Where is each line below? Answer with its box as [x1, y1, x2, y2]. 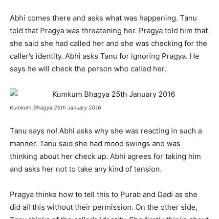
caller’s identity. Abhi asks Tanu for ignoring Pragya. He [10, 51, 199, 61]
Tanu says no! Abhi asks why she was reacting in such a [10, 126, 202, 135]
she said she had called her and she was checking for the [10, 39, 207, 48]
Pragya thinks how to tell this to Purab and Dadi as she [10, 190, 197, 199]
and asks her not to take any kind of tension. [10, 164, 162, 174]
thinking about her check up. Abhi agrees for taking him [10, 152, 201, 161]
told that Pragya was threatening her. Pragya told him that [10, 26, 208, 35]
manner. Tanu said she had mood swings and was [10, 139, 180, 148]
